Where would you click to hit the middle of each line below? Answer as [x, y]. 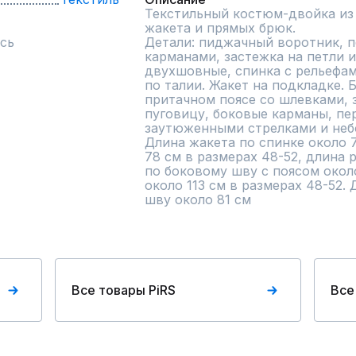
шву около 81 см [198, 199]
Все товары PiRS [124, 290]
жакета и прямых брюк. [220, 28]
